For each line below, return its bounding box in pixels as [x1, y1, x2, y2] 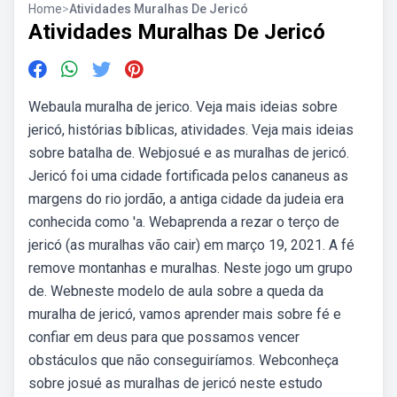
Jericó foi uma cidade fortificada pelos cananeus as [28, 167, 348, 184]
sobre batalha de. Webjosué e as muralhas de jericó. [28, 144, 349, 161]
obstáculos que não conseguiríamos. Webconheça [28, 352, 339, 369]
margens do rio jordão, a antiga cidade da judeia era [28, 191, 344, 207]
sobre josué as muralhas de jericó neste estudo [28, 375, 323, 392]
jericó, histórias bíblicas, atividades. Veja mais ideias [28, 121, 354, 138]
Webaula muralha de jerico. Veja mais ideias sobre [28, 98, 338, 115]
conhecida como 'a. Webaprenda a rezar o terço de [28, 214, 339, 230]
